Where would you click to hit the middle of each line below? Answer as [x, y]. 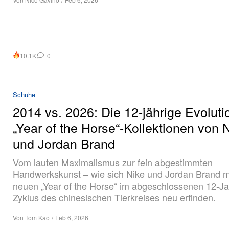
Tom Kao [37, 218]
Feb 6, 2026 [72, 218]
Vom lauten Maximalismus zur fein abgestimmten [113, 162]
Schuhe [24, 95]
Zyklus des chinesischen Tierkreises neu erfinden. [114, 198]
